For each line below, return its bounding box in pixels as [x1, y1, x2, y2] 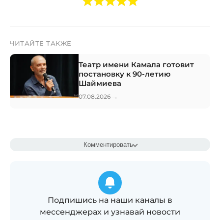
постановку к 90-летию [79, 69, 170, 79]
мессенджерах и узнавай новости [40, 207, 180, 217]
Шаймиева [79, 78, 121, 88]
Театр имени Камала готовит [79, 59, 194, 69]
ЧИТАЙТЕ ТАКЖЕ [10, 39, 72, 47]
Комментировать [83, 140, 133, 148]
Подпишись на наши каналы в [48, 195, 172, 205]
